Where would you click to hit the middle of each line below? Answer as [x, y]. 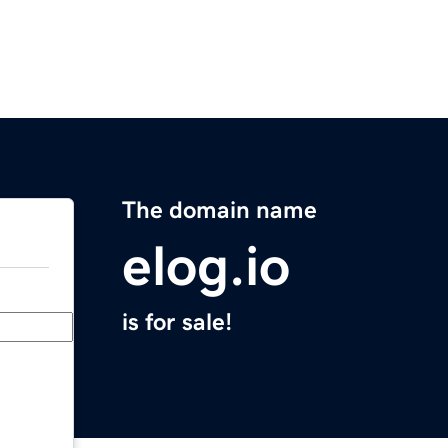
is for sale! [177, 322]
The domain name [219, 210]
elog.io [206, 266]
